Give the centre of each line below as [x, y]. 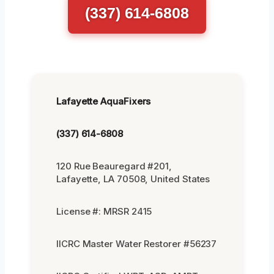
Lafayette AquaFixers [104, 101]
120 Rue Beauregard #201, [114, 166]
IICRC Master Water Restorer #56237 [137, 243]
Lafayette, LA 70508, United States [133, 179]
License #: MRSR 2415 [104, 211]
